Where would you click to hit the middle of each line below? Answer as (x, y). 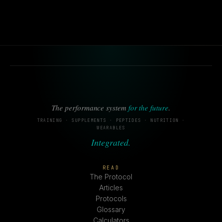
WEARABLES (111, 128)
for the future (148, 108)
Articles (111, 188)
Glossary (111, 209)
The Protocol (111, 177)
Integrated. (111, 142)
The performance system (90, 108)
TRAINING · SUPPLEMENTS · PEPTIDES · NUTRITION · (111, 120)
